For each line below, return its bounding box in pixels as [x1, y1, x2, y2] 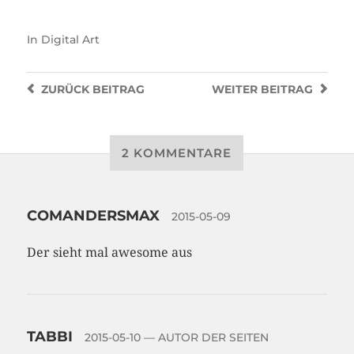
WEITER [212, 82, 258, 96]
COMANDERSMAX [26, 207, 164, 224]
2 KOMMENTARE [122, 145, 232, 160]
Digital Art [40, 32, 100, 47]
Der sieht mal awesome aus [26, 245, 192, 260]
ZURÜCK [40, 82, 89, 96]
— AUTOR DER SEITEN [140, 330, 269, 345]
